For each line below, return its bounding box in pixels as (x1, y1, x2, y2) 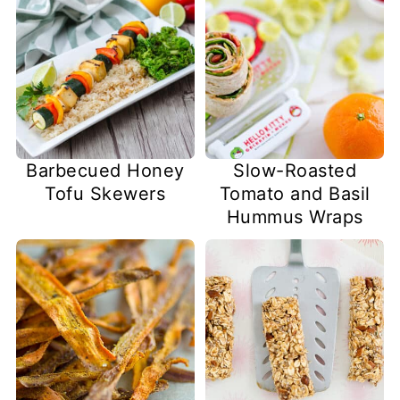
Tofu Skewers (45, 183, 166, 205)
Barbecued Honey (26, 160, 185, 182)
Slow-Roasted (233, 160, 357, 182)
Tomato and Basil (219, 183, 371, 205)
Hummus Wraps (226, 206, 363, 229)
